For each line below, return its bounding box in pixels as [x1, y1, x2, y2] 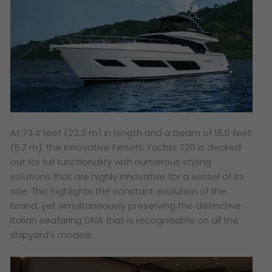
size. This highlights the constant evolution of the [10, 184, 227, 197]
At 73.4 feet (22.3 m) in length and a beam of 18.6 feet [10, 126, 252, 139]
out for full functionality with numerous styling [10, 155, 212, 168]
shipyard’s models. [10, 228, 97, 241]
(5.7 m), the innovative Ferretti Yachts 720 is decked [10, 140, 242, 154]
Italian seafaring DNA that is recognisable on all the [10, 213, 239, 226]
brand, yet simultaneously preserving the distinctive [10, 199, 242, 212]
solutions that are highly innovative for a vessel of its [10, 169, 245, 183]
